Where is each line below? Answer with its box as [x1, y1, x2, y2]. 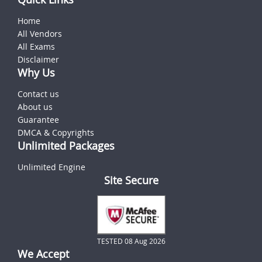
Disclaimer [18, 53, 59, 65]
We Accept [18, 246, 69, 261]
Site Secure [104, 173, 158, 187]
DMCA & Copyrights [18, 126, 94, 138]
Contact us [18, 88, 59, 99]
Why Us [18, 65, 55, 80]
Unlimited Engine [18, 161, 85, 173]
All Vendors [18, 27, 62, 39]
